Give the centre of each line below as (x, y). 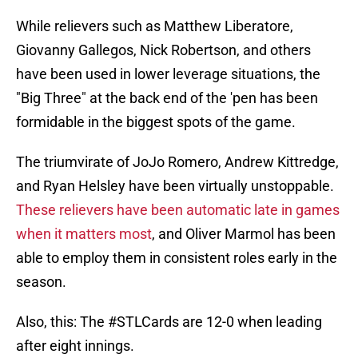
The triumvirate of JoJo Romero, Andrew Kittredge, (177, 162)
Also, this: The (62, 322)
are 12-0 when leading (251, 322)
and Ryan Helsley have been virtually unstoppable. (175, 186)
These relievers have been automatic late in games (178, 210)
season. (41, 282)
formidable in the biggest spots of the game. (156, 122)
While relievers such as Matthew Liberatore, (155, 26)
